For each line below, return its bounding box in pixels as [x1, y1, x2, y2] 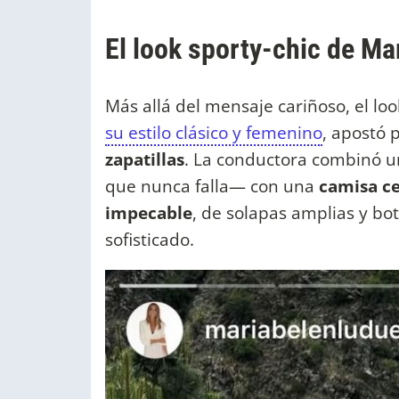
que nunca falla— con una [105, 174, 319, 199]
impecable [105, 200, 192, 225]
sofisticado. [105, 227, 194, 252]
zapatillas [105, 147, 184, 172]
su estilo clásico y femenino [105, 120, 322, 145]
